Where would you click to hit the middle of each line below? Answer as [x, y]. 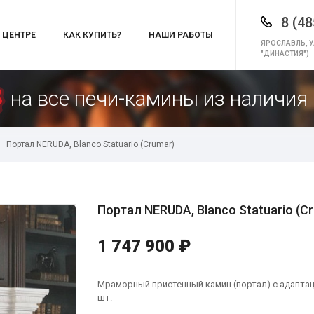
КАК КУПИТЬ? [92, 35]
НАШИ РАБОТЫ [180, 35]
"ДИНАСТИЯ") [285, 53]
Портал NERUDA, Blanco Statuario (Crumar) [90, 144]
